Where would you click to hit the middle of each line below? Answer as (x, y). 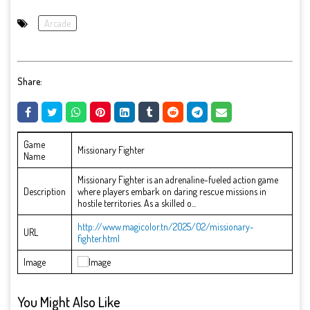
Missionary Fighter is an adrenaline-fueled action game (178, 180)
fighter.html (99, 239)
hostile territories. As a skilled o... (137, 203)
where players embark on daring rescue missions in (172, 192)
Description (45, 192)
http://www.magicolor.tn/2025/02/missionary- (166, 227)
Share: (30, 81)
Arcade (57, 23)
